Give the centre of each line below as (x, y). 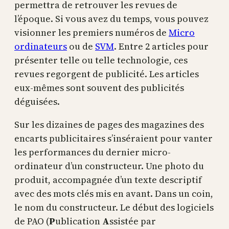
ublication (79, 221)
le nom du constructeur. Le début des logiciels (114, 207)
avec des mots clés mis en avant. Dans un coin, (114, 193)
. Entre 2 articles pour (161, 46)
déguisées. (38, 101)
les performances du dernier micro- (93, 152)
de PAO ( (32, 221)
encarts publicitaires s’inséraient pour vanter (113, 138)
